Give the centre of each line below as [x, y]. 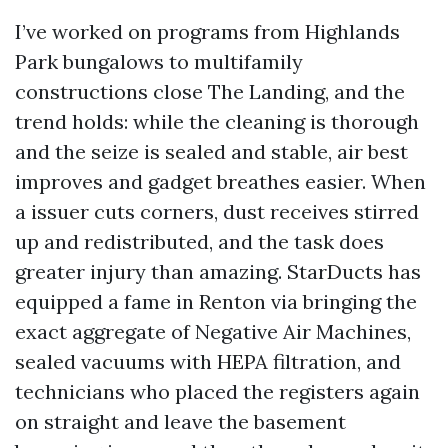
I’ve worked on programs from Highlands [207, 31]
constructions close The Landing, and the [210, 91]
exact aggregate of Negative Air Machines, [213, 331]
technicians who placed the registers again [217, 391]
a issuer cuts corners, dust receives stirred [217, 211]
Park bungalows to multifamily [159, 61]
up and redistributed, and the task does [199, 241]
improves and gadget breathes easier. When [220, 181]
